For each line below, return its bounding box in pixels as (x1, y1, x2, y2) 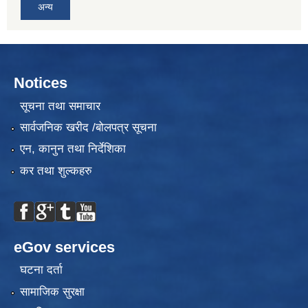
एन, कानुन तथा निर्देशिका (19, 142, 126, 156)
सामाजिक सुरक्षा (19, 285, 85, 298)
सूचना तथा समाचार (19, 99, 100, 113)
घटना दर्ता (19, 263, 63, 277)
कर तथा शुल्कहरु (19, 164, 92, 177)
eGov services (14, 238, 115, 256)
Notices (14, 74, 67, 92)
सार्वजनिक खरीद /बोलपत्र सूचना (19, 121, 157, 135)
